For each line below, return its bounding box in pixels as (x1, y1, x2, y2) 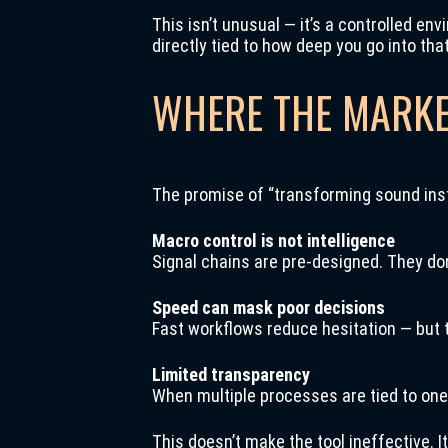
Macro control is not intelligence (152, 230, 395, 251)
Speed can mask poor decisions (152, 297, 385, 318)
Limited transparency (152, 364, 310, 385)
